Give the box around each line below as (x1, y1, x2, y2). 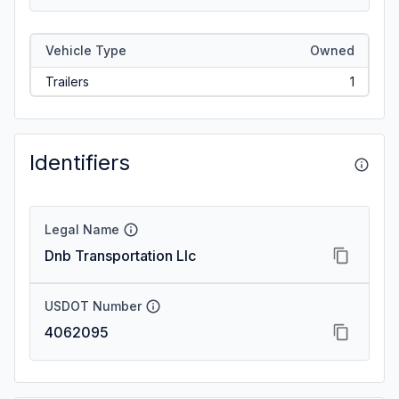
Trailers (45, 73, 89, 89)
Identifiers (29, 150, 130, 175)
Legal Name (45, 222, 119, 237)
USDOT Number (45, 298, 142, 313)
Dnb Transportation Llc (45, 247, 196, 265)
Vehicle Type (45, 42, 126, 58)
